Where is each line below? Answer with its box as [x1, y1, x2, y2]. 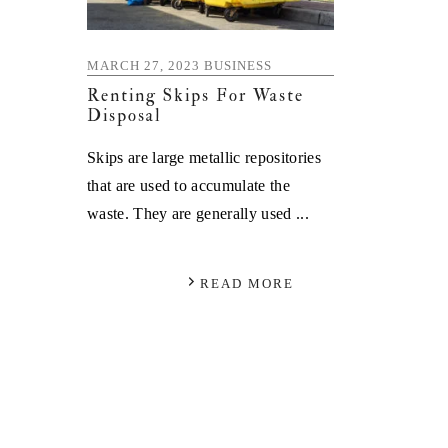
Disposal [87, 104, 162, 126]
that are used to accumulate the [87, 174, 290, 191]
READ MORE [199, 274, 294, 288]
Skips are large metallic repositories [87, 146, 321, 163]
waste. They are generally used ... [87, 202, 309, 219]
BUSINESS [204, 56, 272, 70]
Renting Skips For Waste [87, 84, 304, 106]
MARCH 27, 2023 [87, 56, 200, 70]
